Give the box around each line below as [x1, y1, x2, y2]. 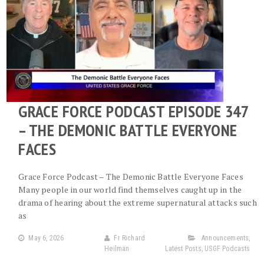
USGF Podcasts [204, 245, 250, 253]
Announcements [202, 234, 249, 242]
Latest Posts [164, 245, 202, 253]
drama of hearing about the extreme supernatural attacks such [18, 197, 257, 208]
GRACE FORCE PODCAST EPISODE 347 [18, 100, 249, 122]
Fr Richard [114, 234, 146, 242]
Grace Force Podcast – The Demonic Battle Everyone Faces [18, 171, 243, 182]
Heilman [104, 245, 130, 253]
